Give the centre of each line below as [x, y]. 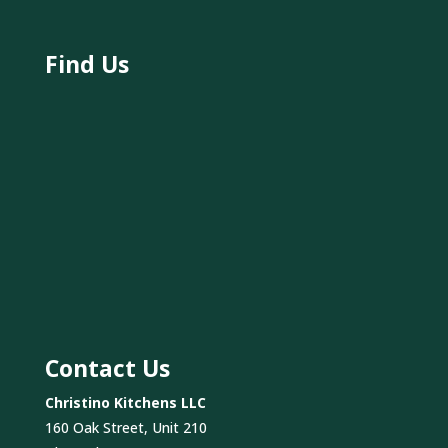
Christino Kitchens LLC [125, 402]
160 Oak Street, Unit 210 [125, 427]
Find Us [86, 63]
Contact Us [107, 367]
